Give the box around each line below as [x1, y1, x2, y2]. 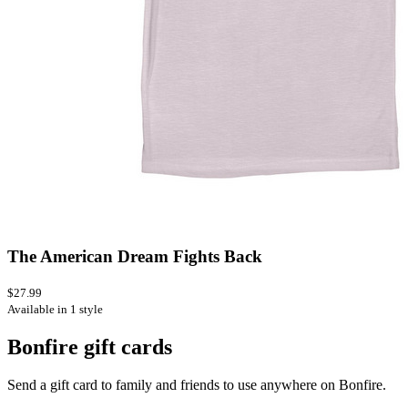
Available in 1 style [7, 301, 103, 316]
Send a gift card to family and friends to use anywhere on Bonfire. [7, 377, 386, 393]
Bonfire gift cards [7, 334, 172, 359]
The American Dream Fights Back [7, 246, 262, 266]
